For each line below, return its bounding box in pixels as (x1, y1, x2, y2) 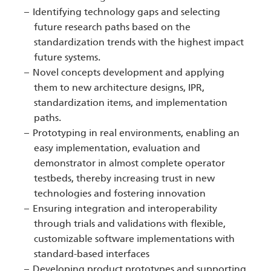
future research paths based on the (34, 21, 191, 33)
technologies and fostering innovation (34, 188, 206, 200)
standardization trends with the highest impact (34, 36, 244, 48)
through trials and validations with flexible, (34, 218, 226, 230)
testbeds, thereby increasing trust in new (34, 172, 215, 184)
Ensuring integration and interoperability (33, 203, 218, 215)
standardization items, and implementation (34, 97, 227, 109)
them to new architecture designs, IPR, (34, 82, 204, 94)
